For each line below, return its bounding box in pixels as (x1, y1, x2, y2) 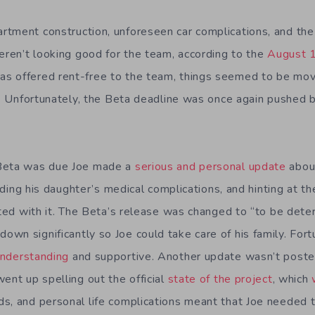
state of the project (167, 271, 273, 288)
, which (272, 271, 312, 288)
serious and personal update (134, 159, 286, 175)
